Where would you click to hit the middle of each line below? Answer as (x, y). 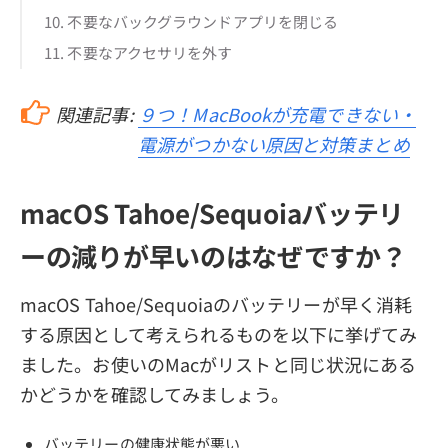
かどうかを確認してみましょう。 (155, 393)
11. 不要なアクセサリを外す (138, 52)
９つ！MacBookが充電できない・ (277, 113)
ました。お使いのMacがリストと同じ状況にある (218, 363)
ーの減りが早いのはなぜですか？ (213, 256)
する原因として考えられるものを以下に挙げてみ (219, 333)
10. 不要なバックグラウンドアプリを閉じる (191, 21)
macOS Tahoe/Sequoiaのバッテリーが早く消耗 (216, 303)
